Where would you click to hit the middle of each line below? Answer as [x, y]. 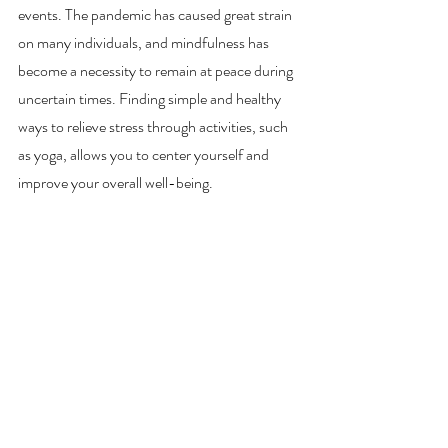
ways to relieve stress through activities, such [154, 127]
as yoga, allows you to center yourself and [145, 155]
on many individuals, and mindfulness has [145, 43]
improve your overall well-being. [118, 183]
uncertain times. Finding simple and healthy [151, 99]
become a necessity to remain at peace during [157, 71]
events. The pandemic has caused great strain [156, 15]
